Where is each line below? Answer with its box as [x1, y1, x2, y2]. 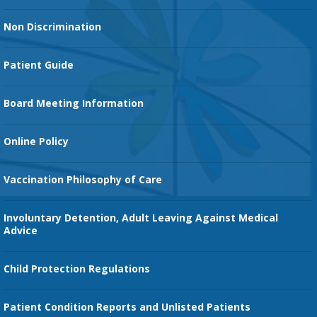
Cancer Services [4, 49, 67, 62]
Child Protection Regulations [4, 262, 150, 276]
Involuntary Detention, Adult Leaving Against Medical [4, 211, 278, 225]
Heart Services [4, 9, 61, 22]
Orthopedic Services [4, 128, 85, 141]
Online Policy [4, 134, 69, 149]
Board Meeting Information [4, 96, 144, 110]
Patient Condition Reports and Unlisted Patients [4, 300, 250, 314]
